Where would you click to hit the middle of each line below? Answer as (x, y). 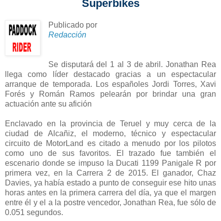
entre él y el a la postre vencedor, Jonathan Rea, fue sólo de (110, 202)
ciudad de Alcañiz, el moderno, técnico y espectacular (110, 133)
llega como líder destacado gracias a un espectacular (110, 74)
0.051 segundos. (34, 212)
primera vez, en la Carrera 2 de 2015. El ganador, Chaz (110, 173)
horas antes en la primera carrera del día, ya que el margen (110, 192)
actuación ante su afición (48, 104)
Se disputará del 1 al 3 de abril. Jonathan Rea (132, 64)
